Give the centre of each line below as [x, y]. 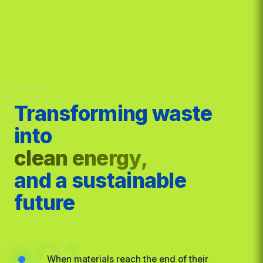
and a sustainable [100, 180]
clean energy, [81, 158]
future [45, 202]
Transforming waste [113, 113]
